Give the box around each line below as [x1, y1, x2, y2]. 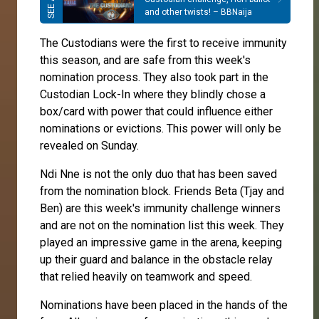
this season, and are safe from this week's [40, 53, 251, 67]
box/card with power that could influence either [40, 104, 273, 118]
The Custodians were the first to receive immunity [40, 36, 287, 50]
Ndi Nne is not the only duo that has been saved [40, 167, 277, 181]
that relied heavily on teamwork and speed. [40, 269, 255, 283]
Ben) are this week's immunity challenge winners [40, 201, 281, 215]
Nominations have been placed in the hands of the [40, 298, 288, 312]
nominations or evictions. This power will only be [40, 121, 281, 135]
